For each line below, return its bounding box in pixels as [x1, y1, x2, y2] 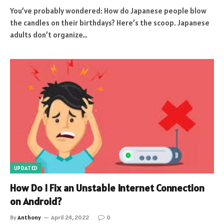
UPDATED [14, 164, 38, 171]
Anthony [17, 213, 41, 221]
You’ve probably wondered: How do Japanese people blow [10, 5, 206, 15]
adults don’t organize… [10, 29, 87, 39]
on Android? [10, 195, 61, 208]
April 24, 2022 [51, 213, 89, 221]
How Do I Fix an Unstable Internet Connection [10, 181, 204, 194]
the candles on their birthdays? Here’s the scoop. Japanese [10, 17, 209, 27]
